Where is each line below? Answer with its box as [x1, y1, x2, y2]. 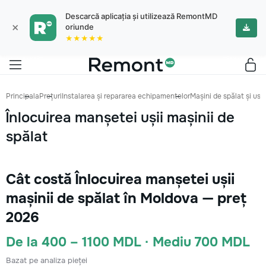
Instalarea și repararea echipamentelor [62, 91, 190, 101]
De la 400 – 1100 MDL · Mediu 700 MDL [6, 234, 250, 251]
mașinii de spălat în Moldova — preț [6, 189, 246, 207]
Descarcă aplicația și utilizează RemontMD [65, 11, 217, 21]
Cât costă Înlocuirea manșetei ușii [6, 170, 235, 188]
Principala [6, 91, 39, 101]
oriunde [65, 22, 94, 31]
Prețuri [39, 91, 62, 101]
